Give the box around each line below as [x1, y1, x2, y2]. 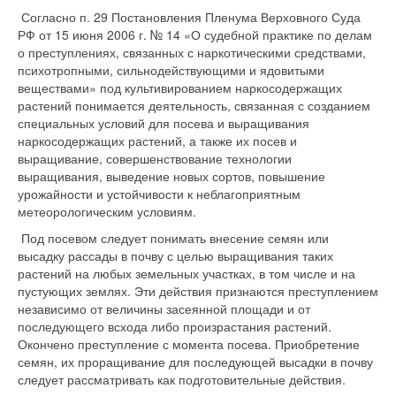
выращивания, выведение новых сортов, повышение [18, 167, 325, 185]
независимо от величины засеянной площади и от [18, 300, 310, 317]
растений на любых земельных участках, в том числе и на [18, 264, 355, 282]
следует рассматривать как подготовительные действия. [18, 370, 346, 388]
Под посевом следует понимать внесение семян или [18, 229, 329, 247]
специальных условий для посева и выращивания [18, 114, 309, 132]
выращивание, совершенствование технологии [18, 149, 292, 167]
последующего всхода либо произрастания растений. [18, 317, 331, 335]
